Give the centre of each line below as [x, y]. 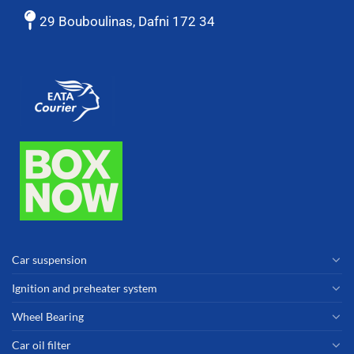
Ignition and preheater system [85, 288]
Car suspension [49, 259]
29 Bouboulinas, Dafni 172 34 [127, 21]
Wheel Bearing [48, 316]
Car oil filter [41, 345]
